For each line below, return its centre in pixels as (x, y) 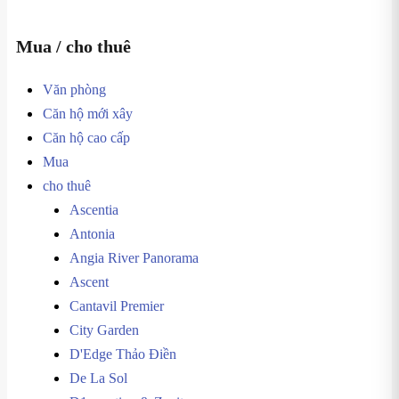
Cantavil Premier (117, 306)
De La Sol (98, 378)
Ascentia (94, 210)
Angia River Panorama (134, 258)
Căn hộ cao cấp (86, 138)
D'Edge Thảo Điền (123, 354)
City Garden (104, 330)
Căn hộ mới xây (88, 114)
